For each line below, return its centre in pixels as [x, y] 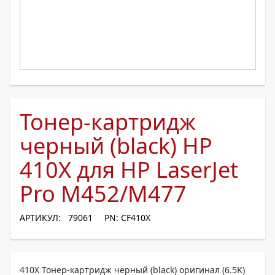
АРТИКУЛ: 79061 [56, 218]
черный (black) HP [116, 146]
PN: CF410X [127, 218]
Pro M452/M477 [103, 194]
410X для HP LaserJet [129, 170]
